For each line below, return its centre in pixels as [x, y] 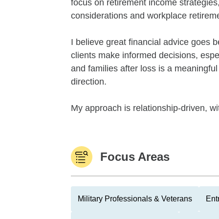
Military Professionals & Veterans [135, 199]
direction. [89, 82]
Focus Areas [135, 157]
